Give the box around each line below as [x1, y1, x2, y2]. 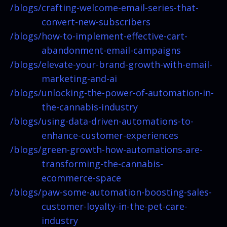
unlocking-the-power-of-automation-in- [42, 86, 214, 99]
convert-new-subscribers [42, 15, 150, 28]
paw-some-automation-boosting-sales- [42, 185, 212, 198]
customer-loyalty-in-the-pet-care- [42, 200, 187, 212]
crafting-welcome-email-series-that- [42, 1, 199, 14]
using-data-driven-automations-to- [42, 115, 194, 127]
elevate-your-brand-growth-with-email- [42, 58, 212, 70]
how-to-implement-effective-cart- [42, 29, 187, 42]
